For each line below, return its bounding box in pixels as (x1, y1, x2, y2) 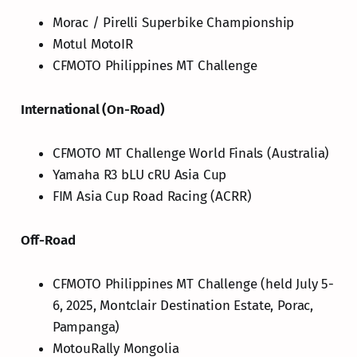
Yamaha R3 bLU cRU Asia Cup (52, 166, 227, 183)
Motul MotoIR (52, 35, 133, 53)
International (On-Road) (20, 100, 165, 118)
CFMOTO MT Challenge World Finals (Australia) (52, 144, 330, 162)
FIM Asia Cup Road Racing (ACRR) (52, 187, 252, 205)
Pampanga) (52, 318, 120, 335)
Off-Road (20, 231, 76, 249)
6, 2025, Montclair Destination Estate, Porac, (52, 296, 314, 314)
